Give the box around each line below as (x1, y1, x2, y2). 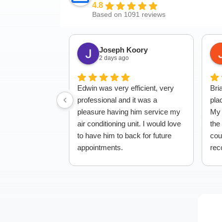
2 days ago (99, 54, 129, 61)
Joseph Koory (99, 45, 148, 54)
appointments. (77, 143, 123, 152)
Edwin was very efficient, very (77, 84, 174, 92)
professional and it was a (77, 96, 157, 104)
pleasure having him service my (77, 108, 180, 116)
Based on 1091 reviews (92, 11, 166, 18)
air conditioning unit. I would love (77, 119, 181, 128)
